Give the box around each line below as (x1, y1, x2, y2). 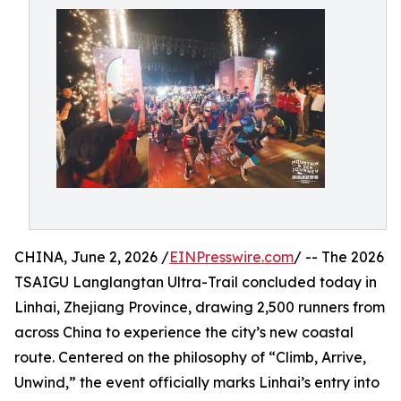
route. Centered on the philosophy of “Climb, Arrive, (14, 348, 366, 366)
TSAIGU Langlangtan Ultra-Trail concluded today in (14, 273, 377, 291)
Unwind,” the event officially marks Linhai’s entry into (14, 373, 380, 391)
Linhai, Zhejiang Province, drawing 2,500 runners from (14, 298, 385, 316)
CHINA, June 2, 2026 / (14, 248, 169, 266)
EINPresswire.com (169, 248, 294, 266)
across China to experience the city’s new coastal (14, 323, 354, 341)
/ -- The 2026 (294, 248, 384, 266)
